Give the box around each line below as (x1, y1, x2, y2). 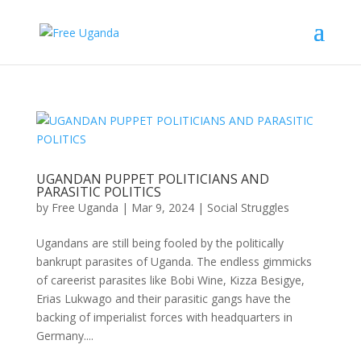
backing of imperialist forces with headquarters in (35, 309, 293, 325)
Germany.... (35, 328, 93, 343)
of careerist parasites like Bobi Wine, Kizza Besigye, (35, 272, 305, 288)
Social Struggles (206, 200, 289, 215)
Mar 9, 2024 (131, 200, 194, 215)
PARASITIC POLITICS (35, 183, 161, 201)
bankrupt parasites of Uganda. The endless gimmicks (35, 254, 312, 269)
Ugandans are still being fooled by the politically (35, 235, 284, 251)
